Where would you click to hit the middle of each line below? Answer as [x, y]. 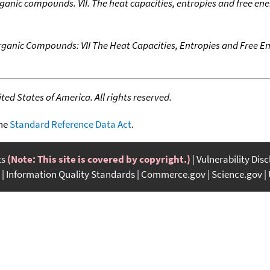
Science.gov [237, 174]
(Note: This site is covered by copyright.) [99, 159]
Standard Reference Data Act [71, 124]
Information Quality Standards [71, 174]
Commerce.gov [173, 174]
